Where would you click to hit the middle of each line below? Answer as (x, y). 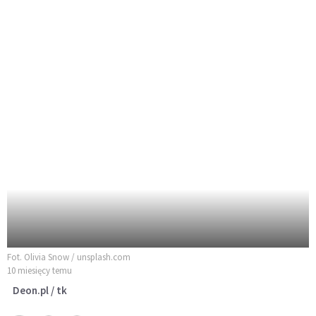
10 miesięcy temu (39, 270)
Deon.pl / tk (40, 290)
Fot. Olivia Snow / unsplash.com (69, 257)
